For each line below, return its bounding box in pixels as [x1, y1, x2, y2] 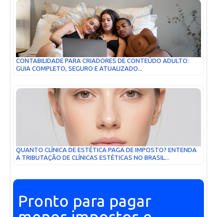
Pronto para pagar [18, 191, 151, 211]
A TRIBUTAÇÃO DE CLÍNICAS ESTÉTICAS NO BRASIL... [16, 154, 169, 161]
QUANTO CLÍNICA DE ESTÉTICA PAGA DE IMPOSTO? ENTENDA [16, 146, 197, 154]
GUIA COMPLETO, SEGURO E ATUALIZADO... [16, 64, 142, 72]
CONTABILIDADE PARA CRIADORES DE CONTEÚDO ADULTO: [16, 57, 189, 64]
